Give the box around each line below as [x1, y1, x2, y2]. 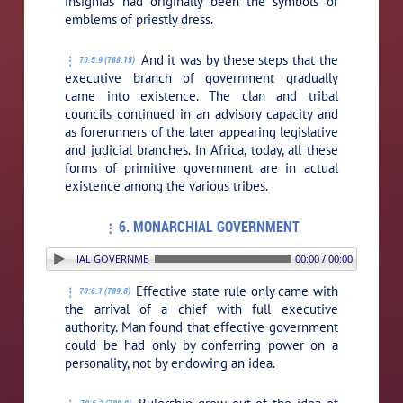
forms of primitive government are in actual [65, 158, 338, 176]
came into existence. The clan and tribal [65, 86, 338, 104]
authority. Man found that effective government [65, 318, 338, 336]
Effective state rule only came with [131, 282, 338, 300]
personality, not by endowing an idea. [65, 354, 276, 372]
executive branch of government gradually [65, 68, 338, 86]
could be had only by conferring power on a [65, 336, 338, 354]
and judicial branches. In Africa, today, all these [65, 140, 338, 158]
